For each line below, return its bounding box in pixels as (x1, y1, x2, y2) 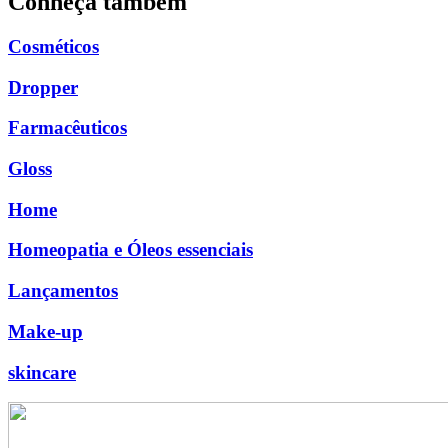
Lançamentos (8, 280, 118, 302)
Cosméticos (8, 35, 99, 57)
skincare (8, 361, 76, 383)
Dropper (8, 76, 78, 98)
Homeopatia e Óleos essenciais (8, 239, 253, 261)
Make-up (8, 320, 83, 342)
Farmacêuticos (8, 117, 127, 139)
